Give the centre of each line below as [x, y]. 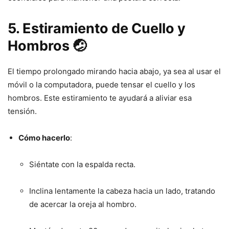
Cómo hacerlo [44, 138]
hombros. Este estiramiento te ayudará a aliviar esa [100, 98]
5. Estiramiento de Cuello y [97, 28]
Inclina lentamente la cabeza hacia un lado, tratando [122, 191]
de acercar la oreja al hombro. [83, 204]
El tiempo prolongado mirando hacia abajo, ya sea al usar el [114, 71]
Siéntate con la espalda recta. [82, 164]
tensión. [22, 111]
